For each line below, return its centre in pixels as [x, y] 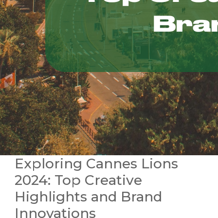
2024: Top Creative [78, 180]
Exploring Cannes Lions [96, 163]
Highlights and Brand [88, 197]
